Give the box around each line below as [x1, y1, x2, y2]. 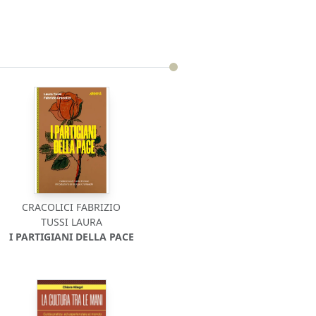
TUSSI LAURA [40, 215, 102, 229]
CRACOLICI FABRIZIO [22, 200, 121, 214]
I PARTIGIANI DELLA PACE [8, 230, 134, 243]
